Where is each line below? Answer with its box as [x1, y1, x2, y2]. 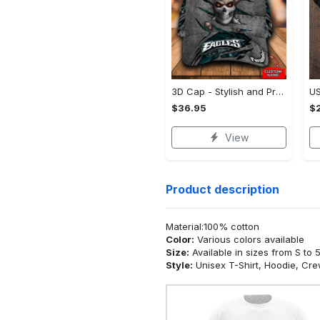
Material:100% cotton [166, 220, 259, 232]
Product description [166, 182, 279, 197]
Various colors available [194, 233, 304, 245]
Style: [166, 259, 193, 271]
